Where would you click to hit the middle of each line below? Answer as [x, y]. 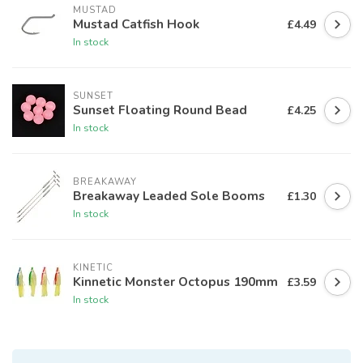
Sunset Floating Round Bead [160, 109]
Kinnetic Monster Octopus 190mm [175, 281]
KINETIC [93, 267]
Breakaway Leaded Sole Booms [169, 195]
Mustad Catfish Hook [136, 23]
